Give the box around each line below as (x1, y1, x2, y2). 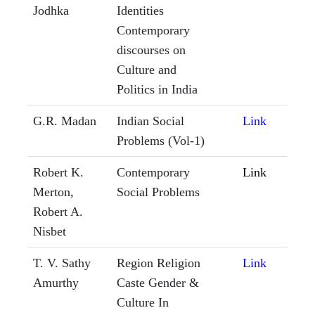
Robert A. (33, 205, 83, 219)
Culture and (117, 63, 176, 77)
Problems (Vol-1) (117, 134, 205, 148)
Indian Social (117, 114, 184, 129)
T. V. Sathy (33, 256, 91, 271)
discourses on (117, 43, 186, 58)
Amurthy (33, 276, 79, 290)
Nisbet (33, 224, 66, 239)
